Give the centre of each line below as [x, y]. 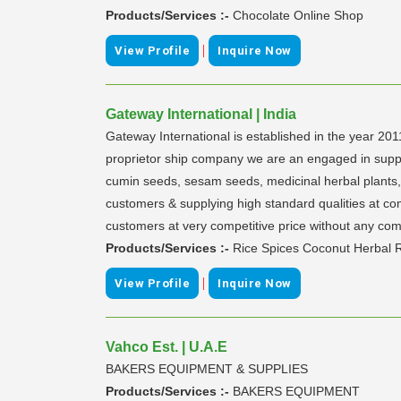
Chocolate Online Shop [298, 15]
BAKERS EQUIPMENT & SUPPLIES [207, 368]
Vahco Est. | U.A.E [166, 346]
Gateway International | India [201, 114]
